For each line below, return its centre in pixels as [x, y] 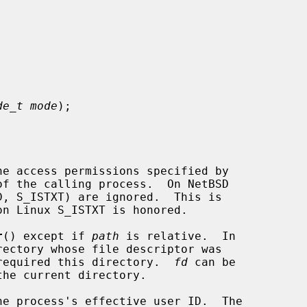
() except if [47, 236]
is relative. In [177, 236]
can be [212, 262]
